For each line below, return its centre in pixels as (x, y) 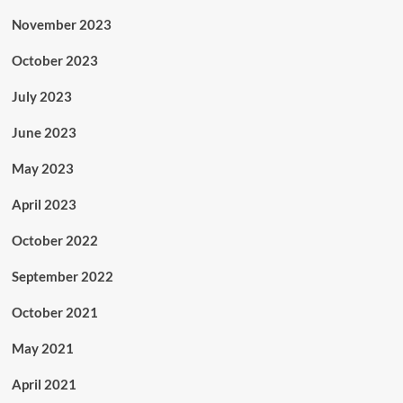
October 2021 (54, 313)
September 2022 (62, 277)
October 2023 (54, 61)
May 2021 (42, 349)
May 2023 (42, 169)
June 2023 (44, 133)
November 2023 (61, 25)
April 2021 (44, 385)
